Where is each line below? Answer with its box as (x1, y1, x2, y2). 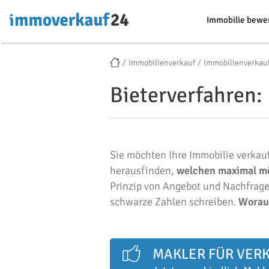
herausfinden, (110, 164, 177, 177)
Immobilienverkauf (128, 57, 195, 68)
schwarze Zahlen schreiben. (110, 195, 238, 208)
